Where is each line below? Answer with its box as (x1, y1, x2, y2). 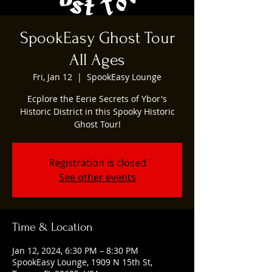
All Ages (69, 50, 125, 69)
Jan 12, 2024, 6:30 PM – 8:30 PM (12, 244, 138, 256)
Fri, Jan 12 (33, 70, 72, 83)
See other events (58, 170, 136, 184)
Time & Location (12, 220, 93, 234)
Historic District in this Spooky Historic (19, 105, 175, 117)
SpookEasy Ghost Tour (19, 28, 175, 47)
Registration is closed (48, 155, 146, 169)
